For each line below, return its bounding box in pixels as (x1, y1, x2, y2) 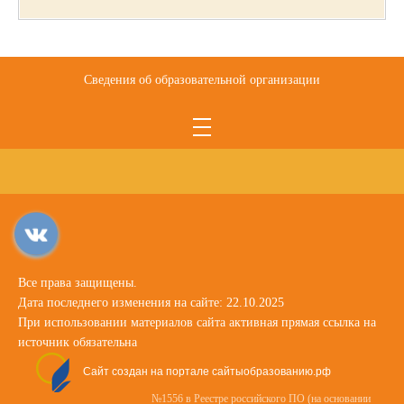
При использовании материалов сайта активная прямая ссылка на (18, 316, 376, 329)
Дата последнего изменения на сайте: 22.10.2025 (18, 296, 284, 309)
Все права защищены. (18, 276, 137, 289)
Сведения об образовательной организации (84, 73, 320, 87)
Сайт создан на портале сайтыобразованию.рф (83, 365, 331, 379)
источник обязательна (18, 335, 137, 349)
